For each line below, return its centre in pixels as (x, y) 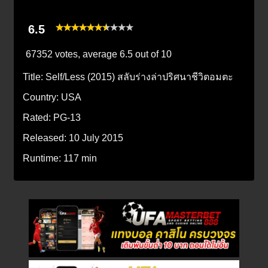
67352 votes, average (71, 54)
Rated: (38, 117)
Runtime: (43, 158)
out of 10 (152, 54)
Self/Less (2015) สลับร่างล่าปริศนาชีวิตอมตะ (139, 77)
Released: (46, 138)
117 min (80, 158)
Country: (42, 97)
